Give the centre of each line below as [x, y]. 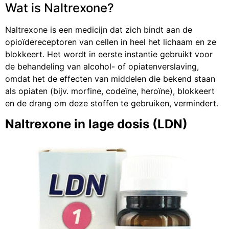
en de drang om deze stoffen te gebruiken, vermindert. [112, 104]
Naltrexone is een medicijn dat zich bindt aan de [99, 30]
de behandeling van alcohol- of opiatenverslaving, [102, 67]
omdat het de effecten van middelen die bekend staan [110, 79]
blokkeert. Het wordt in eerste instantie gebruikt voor [109, 54]
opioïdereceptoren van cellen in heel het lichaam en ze [111, 42]
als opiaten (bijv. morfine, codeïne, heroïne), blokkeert [110, 91]
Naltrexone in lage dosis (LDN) [96, 124]
